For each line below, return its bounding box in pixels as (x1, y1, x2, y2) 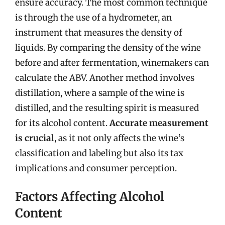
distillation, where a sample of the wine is (15, 87, 184, 98)
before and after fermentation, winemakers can (15, 57, 209, 68)
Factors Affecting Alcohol (15, 189, 164, 204)
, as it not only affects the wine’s (54, 132, 184, 144)
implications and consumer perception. (15, 162, 177, 174)
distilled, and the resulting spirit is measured (15, 102, 199, 114)
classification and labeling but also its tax (15, 147, 183, 159)
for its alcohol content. (15, 117, 109, 129)
